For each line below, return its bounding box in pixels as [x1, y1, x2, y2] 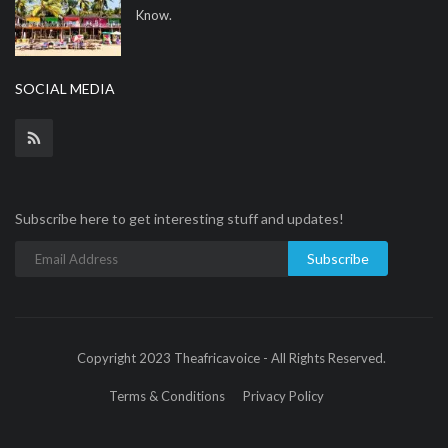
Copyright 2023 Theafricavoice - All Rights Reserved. [77, 350, 386, 366]
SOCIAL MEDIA [15, 80, 115, 97]
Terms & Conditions [109, 388, 225, 404]
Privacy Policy [243, 388, 324, 404]
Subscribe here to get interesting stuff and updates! [15, 210, 344, 227]
